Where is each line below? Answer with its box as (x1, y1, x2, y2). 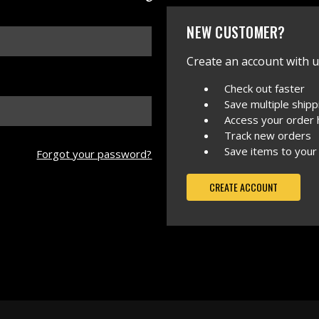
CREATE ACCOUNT (209, 179, 278, 194)
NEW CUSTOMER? (187, 21, 286, 43)
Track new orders (224, 128, 312, 142)
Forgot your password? (36, 147, 152, 161)
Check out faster (224, 81, 305, 95)
